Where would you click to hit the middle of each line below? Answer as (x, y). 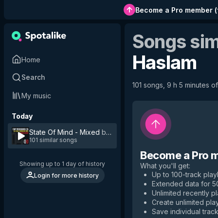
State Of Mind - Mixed (64, 132)
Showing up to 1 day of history (62, 164)
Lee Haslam (130, 132)
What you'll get (164, 166)
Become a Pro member (174, 10)
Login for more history (66, 175)
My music (36, 95)
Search (33, 77)
